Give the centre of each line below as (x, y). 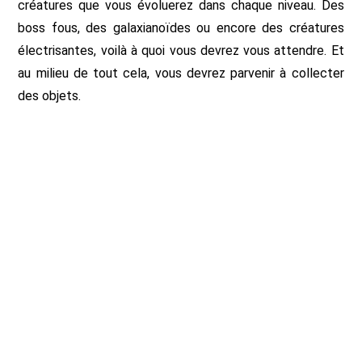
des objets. (50, 96)
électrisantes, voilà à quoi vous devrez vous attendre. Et (181, 51)
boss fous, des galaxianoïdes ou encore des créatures (181, 28)
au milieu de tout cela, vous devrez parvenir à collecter (181, 73)
